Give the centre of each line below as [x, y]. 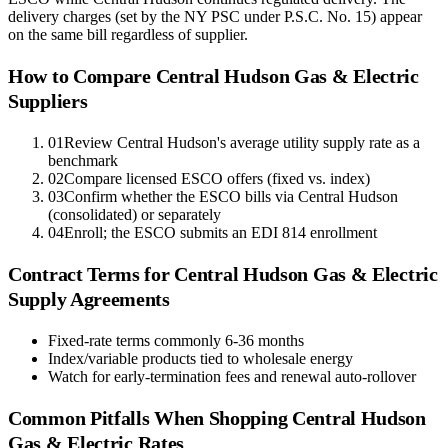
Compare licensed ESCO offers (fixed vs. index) [217, 179]
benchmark [83, 161]
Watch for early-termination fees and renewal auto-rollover [232, 377]
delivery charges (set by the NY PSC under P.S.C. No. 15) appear [215, 17]
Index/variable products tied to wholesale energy [200, 359]
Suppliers [48, 101]
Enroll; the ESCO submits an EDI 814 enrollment [220, 233]
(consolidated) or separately [134, 215]
